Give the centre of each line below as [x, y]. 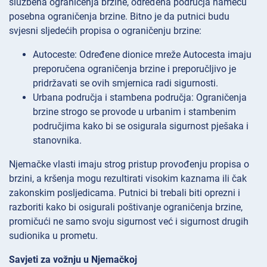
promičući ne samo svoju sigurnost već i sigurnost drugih [129, 222]
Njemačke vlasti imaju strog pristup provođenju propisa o [129, 164]
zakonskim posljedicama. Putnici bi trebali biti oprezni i [125, 193]
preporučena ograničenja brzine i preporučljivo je [134, 69]
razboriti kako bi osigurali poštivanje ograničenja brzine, [126, 207]
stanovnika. [57, 141]
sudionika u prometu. [53, 236]
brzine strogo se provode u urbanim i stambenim [134, 112]
